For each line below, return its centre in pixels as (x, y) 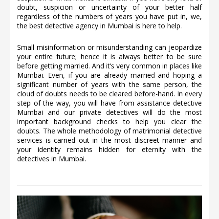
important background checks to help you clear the (109, 122)
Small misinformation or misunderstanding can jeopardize (109, 47)
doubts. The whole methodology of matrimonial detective (109, 131)
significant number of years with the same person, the (109, 85)
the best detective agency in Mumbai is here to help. (99, 26)
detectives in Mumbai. (52, 159)
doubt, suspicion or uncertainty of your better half (109, 7)
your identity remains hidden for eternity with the (109, 150)
